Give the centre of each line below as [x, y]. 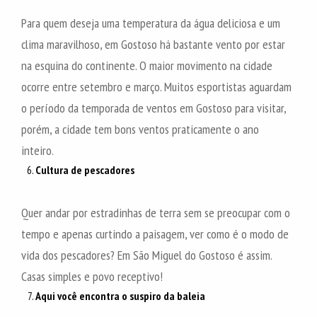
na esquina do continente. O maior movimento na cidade [147, 65]
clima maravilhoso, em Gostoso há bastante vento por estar [153, 44]
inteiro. [38, 150]
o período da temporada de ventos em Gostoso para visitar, [154, 108]
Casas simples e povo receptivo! [92, 276]
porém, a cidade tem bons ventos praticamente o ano [140, 129]
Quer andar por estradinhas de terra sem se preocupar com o [156, 212]
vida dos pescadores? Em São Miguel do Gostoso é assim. [146, 255]
